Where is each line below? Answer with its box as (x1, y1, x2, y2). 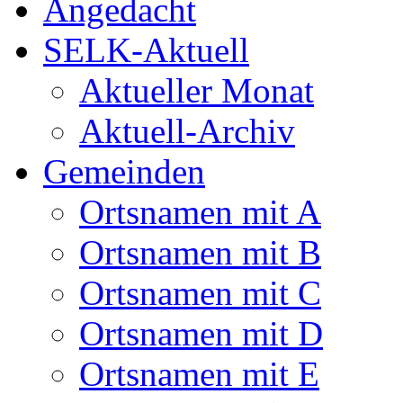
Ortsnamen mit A (79, 193, 321, 232)
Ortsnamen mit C (79, 273, 321, 313)
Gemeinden (43, 152, 205, 192)
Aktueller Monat (79, 71, 314, 111)
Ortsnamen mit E (79, 354, 319, 394)
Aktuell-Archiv (79, 112, 295, 151)
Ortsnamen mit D (79, 314, 323, 354)
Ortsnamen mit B (79, 233, 321, 273)
